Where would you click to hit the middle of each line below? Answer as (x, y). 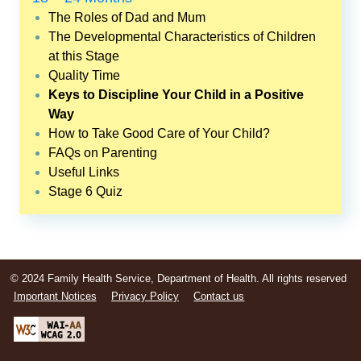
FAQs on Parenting (102, 153)
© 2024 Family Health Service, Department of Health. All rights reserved (179, 279)
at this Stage (83, 56)
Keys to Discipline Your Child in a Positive (176, 95)
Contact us (219, 296)
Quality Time (84, 76)
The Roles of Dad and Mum (127, 18)
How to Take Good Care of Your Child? (159, 134)
